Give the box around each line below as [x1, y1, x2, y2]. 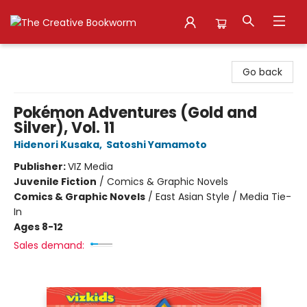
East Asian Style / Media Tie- [156, 190, 291, 204]
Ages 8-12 [14, 220, 63, 234]
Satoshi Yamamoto [106, 138, 207, 151]
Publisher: [14, 160, 68, 173]
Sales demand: [14, 238, 84, 252]
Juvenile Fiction [14, 175, 97, 188]
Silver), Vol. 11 [14, 117, 114, 138]
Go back [243, 65, 282, 79]
